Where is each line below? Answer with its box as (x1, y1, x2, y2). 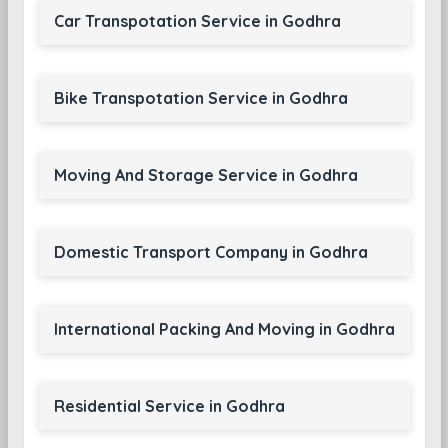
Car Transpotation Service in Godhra (53, 11, 341, 31)
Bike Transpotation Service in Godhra (53, 88, 348, 108)
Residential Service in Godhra (53, 396, 285, 416)
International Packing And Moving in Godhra (53, 319, 395, 339)
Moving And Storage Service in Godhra (53, 165, 358, 185)
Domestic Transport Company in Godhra (53, 242, 368, 262)
